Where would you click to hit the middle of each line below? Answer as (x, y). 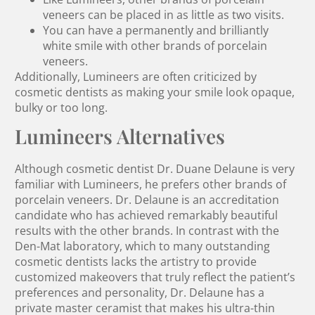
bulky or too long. (62, 108)
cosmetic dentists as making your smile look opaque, (155, 92)
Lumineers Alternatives (120, 136)
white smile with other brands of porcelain (155, 46)
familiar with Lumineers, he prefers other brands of (151, 185)
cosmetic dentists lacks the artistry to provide (136, 262)
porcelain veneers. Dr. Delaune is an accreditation (147, 200)
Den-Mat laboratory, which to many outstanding (143, 246)
